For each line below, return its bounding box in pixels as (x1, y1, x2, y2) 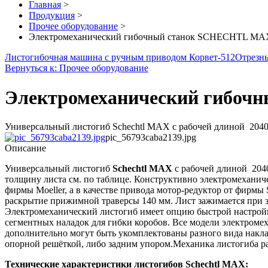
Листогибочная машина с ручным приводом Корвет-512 (5, 52, 235, 63)
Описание (5, 143, 46, 154)
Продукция (29, 10, 75, 21)
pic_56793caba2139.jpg (105, 132, 196, 143)
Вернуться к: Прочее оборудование (5, 63, 148, 74)
